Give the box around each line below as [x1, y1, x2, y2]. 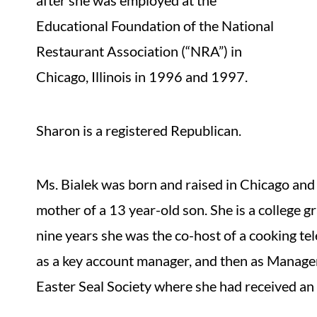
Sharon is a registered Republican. [36, 122, 242, 139]
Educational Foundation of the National [36, 17, 275, 34]
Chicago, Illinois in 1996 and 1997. [36, 68, 248, 85]
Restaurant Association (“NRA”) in [36, 42, 243, 59]
